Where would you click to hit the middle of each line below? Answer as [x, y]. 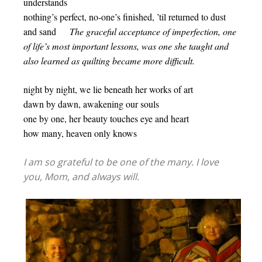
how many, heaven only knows [80, 133]
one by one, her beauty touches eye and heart [106, 118]
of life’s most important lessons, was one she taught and [126, 46]
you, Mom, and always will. [81, 177]
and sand [46, 31]
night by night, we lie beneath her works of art [108, 89]
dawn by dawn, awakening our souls [91, 104]
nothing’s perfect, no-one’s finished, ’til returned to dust [125, 17]
